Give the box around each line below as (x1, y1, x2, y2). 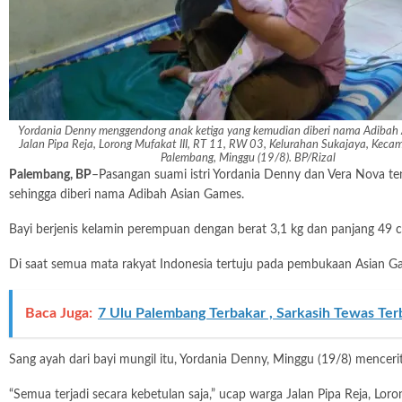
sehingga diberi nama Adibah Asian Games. (9, 188, 244, 202)
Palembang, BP (9, 169, 92, 182)
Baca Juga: (25, 306, 92, 321)
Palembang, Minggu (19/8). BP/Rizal (161, 153, 336, 165)
